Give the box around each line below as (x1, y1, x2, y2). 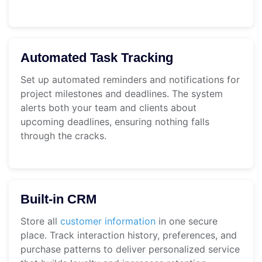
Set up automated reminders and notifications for (20, 74, 240, 86)
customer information (60, 215, 156, 227)
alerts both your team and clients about (20, 102, 196, 114)
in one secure (156, 215, 218, 227)
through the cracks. (20, 130, 106, 142)
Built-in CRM (20, 192, 96, 207)
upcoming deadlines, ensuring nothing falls (20, 116, 209, 128)
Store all (20, 215, 60, 227)
